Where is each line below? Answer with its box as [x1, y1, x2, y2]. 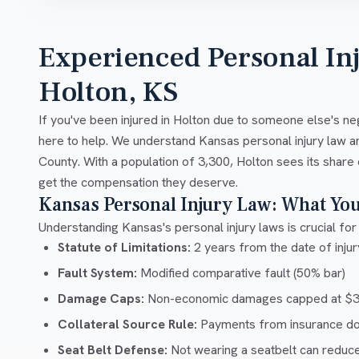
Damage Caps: [58, 290, 144, 308]
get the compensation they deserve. [38, 174, 238, 192]
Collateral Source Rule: [58, 316, 197, 333]
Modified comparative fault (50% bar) [137, 264, 345, 282]
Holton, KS [38, 74, 178, 111]
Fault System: [58, 264, 137, 282]
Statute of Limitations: [58, 239, 191, 256]
